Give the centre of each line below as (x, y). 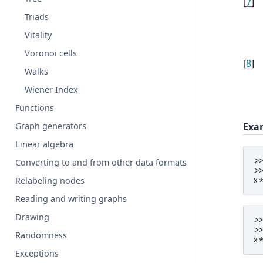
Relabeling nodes (50, 181)
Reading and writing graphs (71, 199)
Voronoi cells (51, 53)
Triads (37, 17)
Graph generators (51, 126)
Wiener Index (52, 90)
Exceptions (37, 253)
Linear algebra (45, 144)
